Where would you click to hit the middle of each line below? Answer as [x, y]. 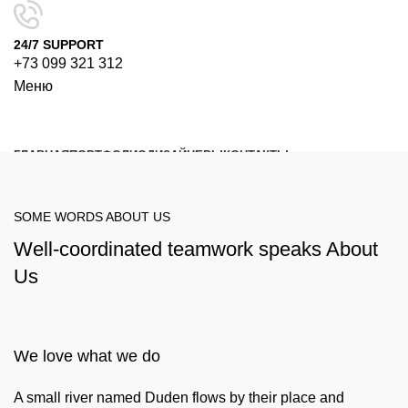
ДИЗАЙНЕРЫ [185, 155]
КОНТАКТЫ [256, 155]
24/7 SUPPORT [59, 45]
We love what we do [87, 356]
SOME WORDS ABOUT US [92, 217]
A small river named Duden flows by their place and [179, 398]
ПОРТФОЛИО [108, 155]
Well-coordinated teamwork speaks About [196, 249]
